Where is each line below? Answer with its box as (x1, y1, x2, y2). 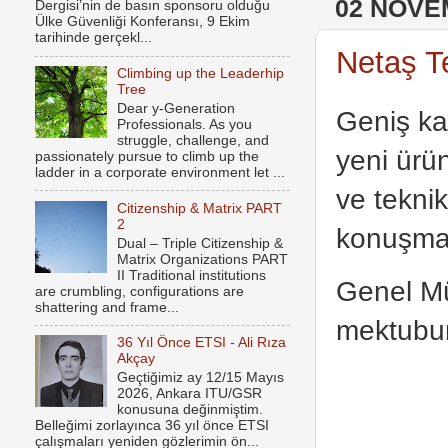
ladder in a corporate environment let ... (35, 164, 285, 180)
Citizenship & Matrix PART (117, 200, 283, 216)
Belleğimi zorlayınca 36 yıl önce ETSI (35, 418, 269, 434)
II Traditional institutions (117, 267, 267, 283)
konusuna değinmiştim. (117, 402, 264, 418)
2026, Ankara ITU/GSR (117, 386, 263, 402)
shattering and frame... (35, 299, 179, 315)
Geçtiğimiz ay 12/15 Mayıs (117, 370, 285, 386)
